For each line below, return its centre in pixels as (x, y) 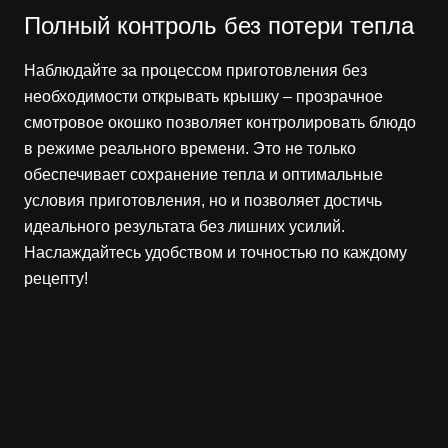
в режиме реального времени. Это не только (190, 149)
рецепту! (56, 279)
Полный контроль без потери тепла (219, 26)
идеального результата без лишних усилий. (184, 227)
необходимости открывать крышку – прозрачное (203, 97)
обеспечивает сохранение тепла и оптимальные (203, 175)
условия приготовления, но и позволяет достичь (203, 201)
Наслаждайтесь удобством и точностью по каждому (215, 253)
